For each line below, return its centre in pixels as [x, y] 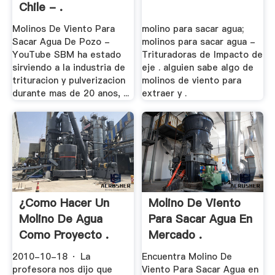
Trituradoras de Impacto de [203, 54]
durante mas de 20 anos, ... [70, 93]
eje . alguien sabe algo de [198, 67]
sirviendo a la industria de [68, 67]
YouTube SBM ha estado [66, 54]
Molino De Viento [195, 203]
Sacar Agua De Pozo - [61, 41]
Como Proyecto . [64, 235]
